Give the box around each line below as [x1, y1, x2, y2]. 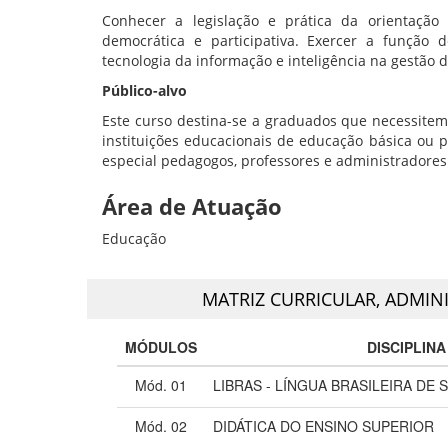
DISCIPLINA [366, 336, 446, 357]
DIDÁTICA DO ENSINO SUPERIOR [213, 415, 434, 436]
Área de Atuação [102, 190, 282, 222]
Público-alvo [102, 80, 187, 100]
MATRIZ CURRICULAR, [201, 286, 385, 311]
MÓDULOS [125, 336, 197, 357]
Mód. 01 [135, 374, 187, 395]
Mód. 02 [135, 415, 187, 436]
